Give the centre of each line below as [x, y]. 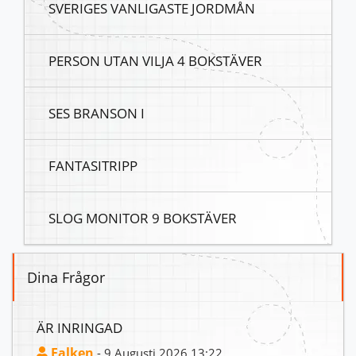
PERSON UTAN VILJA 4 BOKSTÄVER [155, 61]
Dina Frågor [66, 278]
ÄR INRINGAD [79, 328]
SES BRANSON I [97, 113]
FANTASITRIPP [93, 166]
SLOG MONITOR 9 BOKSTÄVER [143, 218]
